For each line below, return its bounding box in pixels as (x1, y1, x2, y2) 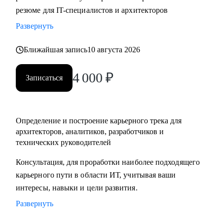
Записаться (26, 74, 63, 82)
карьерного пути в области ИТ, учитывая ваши (16, 171, 176, 179)
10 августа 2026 (87, 45, 141, 54)
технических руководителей (16, 138, 111, 147)
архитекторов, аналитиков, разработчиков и (16, 127, 164, 136)
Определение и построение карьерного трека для (16, 116, 182, 125)
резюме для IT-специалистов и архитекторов (16, 6, 168, 14)
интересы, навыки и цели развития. (16, 184, 138, 192)
